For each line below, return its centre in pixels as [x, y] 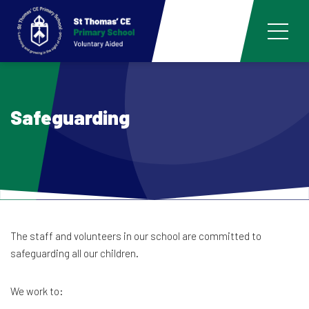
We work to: [37, 291]
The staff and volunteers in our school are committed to [136, 236]
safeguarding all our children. [74, 253]
